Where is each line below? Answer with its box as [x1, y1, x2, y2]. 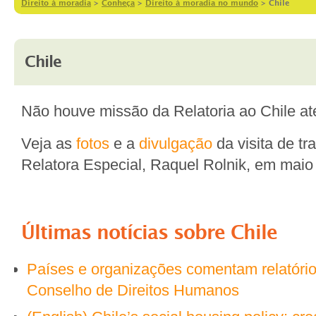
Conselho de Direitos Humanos [27, 281, 239, 299]
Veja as [21, 135, 76, 152]
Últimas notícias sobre [21, 224, 231, 243]
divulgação [139, 135, 212, 152]
